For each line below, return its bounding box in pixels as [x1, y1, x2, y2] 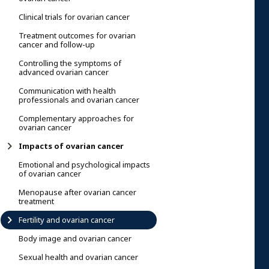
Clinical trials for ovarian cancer [19, 11, 130, 23]
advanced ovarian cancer [19, 66, 109, 78]
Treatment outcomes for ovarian [19, 29, 136, 41]
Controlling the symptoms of [19, 57, 121, 69]
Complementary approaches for [19, 112, 134, 124]
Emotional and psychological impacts [19, 159, 150, 171]
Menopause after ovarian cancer [19, 186, 136, 198]
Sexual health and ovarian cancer [19, 251, 138, 263]
